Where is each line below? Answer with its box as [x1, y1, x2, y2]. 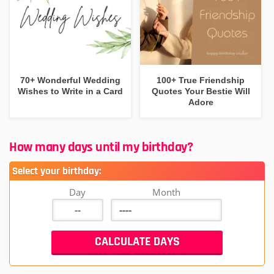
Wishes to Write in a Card [18, 86, 124, 97]
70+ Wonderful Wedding [20, 75, 121, 86]
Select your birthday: [12, 164, 101, 178]
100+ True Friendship [157, 75, 245, 86]
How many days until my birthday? [9, 138, 193, 156]
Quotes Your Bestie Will [151, 86, 250, 97]
